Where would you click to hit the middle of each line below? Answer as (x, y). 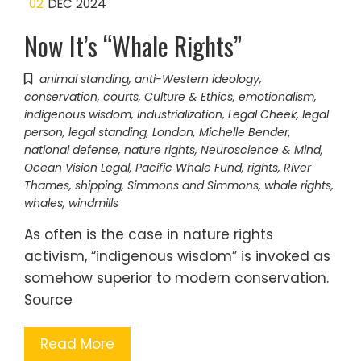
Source (48, 300)
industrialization (180, 114)
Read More (77, 344)
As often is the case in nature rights (149, 234)
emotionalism (276, 97)
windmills (93, 203)
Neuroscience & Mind (261, 150)
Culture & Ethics (189, 97)
